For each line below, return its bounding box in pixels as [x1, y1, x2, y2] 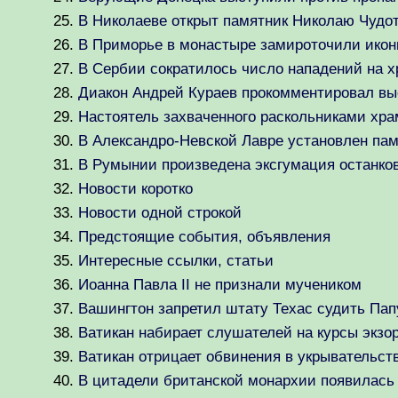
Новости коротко [78, 180, 193, 197]
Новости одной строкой [78, 204, 242, 221]
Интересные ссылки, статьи [78, 252, 274, 269]
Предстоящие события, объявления [78, 228, 330, 245]
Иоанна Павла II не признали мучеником [78, 276, 362, 293]
